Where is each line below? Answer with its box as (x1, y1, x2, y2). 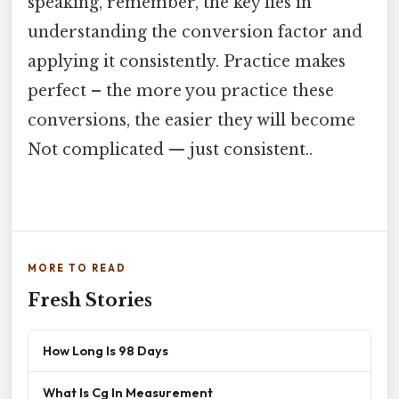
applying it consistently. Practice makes (28, 52, 346, 72)
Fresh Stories (28, 289, 152, 312)
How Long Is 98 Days (43, 342, 168, 360)
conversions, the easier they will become (28, 110, 355, 131)
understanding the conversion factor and (28, 22, 362, 43)
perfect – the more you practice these (28, 81, 334, 102)
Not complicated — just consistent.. (28, 140, 313, 160)
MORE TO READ (28, 262, 126, 275)
